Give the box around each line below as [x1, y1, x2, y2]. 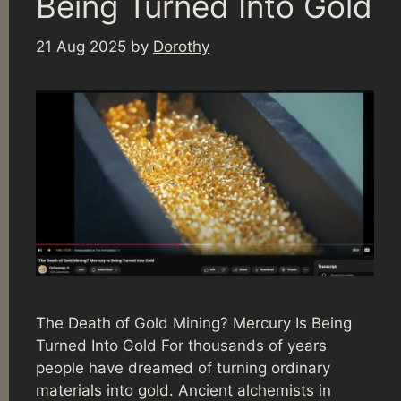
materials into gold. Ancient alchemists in [36, 380, 331, 399]
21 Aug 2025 [36, 37, 126, 55]
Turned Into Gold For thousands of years [36, 336, 327, 354]
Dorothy [153, 37, 209, 55]
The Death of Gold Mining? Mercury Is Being [36, 313, 352, 332]
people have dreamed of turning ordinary [36, 358, 330, 377]
